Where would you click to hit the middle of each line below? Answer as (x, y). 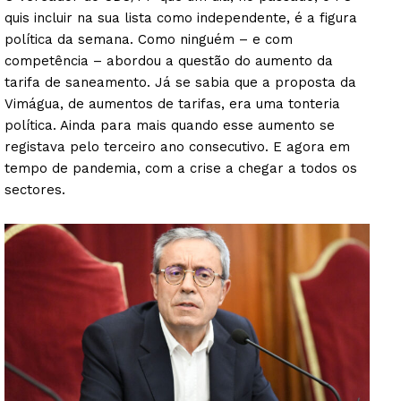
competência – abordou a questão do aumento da (169, 60)
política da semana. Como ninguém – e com (149, 39)
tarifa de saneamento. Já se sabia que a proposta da (180, 82)
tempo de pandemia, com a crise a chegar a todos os (181, 168)
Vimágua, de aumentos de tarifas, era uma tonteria (172, 103)
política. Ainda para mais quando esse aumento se (170, 125)
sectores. (35, 189)
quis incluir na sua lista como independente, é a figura (181, 17)
